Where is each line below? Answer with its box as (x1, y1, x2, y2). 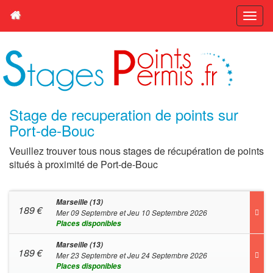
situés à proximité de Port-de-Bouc (9, 157, 158, 171)
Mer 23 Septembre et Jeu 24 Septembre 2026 (56, 250, 207, 260)
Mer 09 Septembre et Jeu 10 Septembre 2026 (56, 207, 207, 218)
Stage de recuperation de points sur (9, 104, 238, 125)
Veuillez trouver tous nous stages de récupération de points (9, 144, 264, 158)
